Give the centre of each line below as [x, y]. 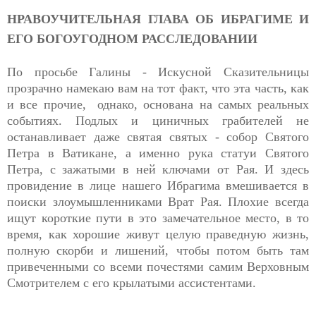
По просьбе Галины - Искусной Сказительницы [158, 72]
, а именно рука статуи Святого [212, 153]
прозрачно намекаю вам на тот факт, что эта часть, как [158, 88]
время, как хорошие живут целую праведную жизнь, [158, 234]
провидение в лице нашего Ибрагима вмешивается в [158, 185]
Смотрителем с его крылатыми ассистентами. [132, 282]
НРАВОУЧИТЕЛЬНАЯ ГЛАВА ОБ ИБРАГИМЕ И [158, 19]
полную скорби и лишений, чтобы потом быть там [158, 250]
